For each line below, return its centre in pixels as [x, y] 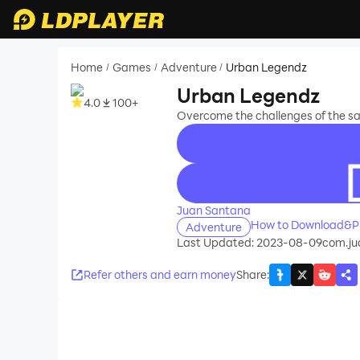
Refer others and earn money [160, 275]
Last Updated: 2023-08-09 [249, 243]
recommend [213, 169]
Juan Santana [213, 210]
